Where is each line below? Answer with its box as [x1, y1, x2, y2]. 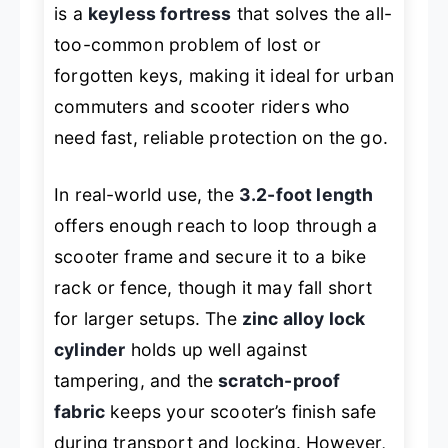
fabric [54, 400, 106, 422]
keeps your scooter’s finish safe [105, 400, 377, 422]
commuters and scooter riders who [54, 95, 351, 117]
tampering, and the [54, 369, 219, 391]
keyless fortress [87, 2, 232, 24]
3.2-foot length [238, 183, 374, 205]
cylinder [54, 338, 126, 360]
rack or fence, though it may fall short [54, 276, 373, 298]
